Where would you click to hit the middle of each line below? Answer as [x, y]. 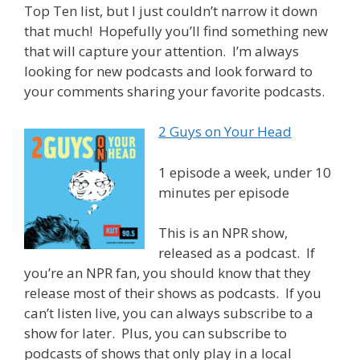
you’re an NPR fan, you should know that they [168, 273]
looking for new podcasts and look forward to [168, 71]
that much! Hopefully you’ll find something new [176, 31]
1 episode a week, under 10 [245, 172]
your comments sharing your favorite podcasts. [174, 91]
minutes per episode [224, 192]
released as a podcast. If [237, 253]
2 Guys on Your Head [225, 132]
